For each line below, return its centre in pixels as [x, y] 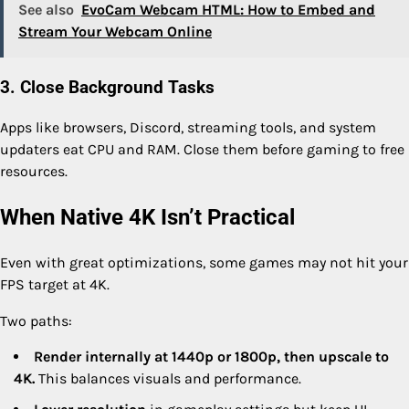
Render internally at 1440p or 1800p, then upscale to [211, 357]
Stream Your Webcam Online [115, 31]
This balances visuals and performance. [168, 379]
